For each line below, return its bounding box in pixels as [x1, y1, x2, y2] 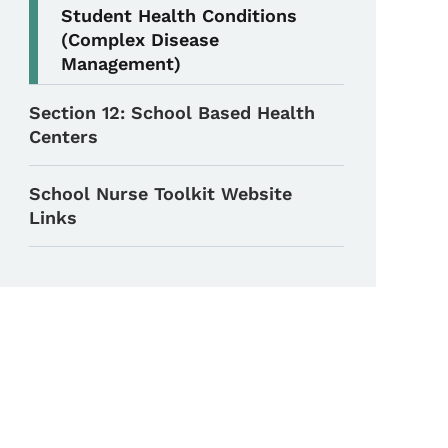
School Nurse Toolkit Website [29, 182, 293, 204]
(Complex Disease [61, 28, 220, 50]
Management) [61, 52, 182, 74]
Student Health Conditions [61, 4, 298, 26]
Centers [29, 125, 99, 147]
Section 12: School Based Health [29, 101, 316, 123]
